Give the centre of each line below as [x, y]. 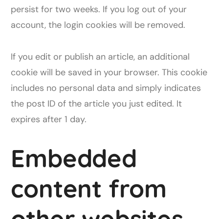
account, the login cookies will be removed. [98, 25]
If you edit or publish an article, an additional [100, 57]
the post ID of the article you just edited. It [97, 104]
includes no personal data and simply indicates [106, 88]
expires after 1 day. [49, 119]
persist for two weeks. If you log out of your [99, 9]
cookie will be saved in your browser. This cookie [109, 72]
